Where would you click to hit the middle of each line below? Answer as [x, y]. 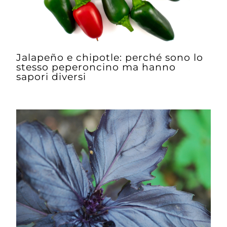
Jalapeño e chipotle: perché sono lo [110, 57]
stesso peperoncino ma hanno [96, 67]
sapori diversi [51, 76]
